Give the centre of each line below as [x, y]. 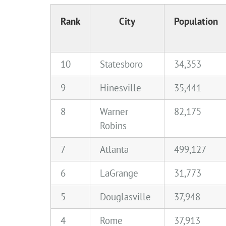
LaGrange [119, 173]
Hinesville [121, 88]
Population [196, 21]
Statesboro [121, 64]
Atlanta [114, 149]
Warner [114, 111]
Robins [113, 125]
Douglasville [125, 196]
